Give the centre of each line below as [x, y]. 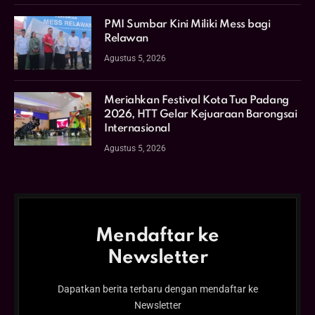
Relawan [127, 39]
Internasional [137, 129]
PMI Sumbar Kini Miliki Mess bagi [187, 25]
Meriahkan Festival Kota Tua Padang [197, 101]
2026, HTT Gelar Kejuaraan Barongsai [201, 115]
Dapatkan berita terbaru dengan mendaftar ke [157, 289]
